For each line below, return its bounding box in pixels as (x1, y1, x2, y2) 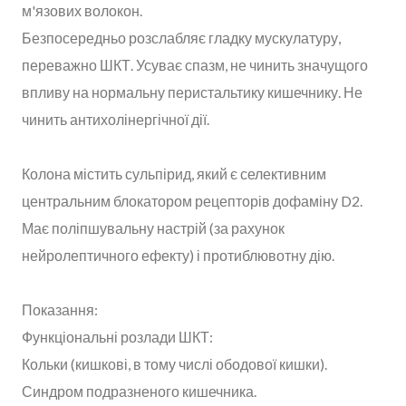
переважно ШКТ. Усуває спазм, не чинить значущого (22, 55, 368, 73)
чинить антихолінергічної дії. (22, 110, 209, 128)
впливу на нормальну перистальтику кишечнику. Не (22, 82, 362, 101)
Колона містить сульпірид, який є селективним (22, 164, 326, 182)
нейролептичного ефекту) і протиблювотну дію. (22, 246, 334, 264)
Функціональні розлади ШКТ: (22, 327, 213, 345)
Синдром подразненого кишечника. (22, 382, 256, 400)
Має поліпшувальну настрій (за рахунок (22, 218, 285, 237)
